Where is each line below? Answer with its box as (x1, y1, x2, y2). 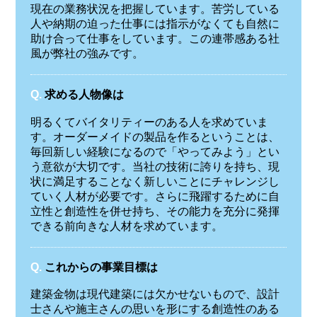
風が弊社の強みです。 (30, 47, 144, 60)
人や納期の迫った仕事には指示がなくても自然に (30, 18, 279, 30)
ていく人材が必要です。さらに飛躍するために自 (30, 190, 279, 202)
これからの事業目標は (44, 260, 158, 273)
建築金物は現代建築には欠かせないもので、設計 (30, 288, 279, 301)
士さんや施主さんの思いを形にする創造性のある (30, 303, 279, 316)
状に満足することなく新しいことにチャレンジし (30, 175, 279, 188)
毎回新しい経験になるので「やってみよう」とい (30, 145, 279, 158)
